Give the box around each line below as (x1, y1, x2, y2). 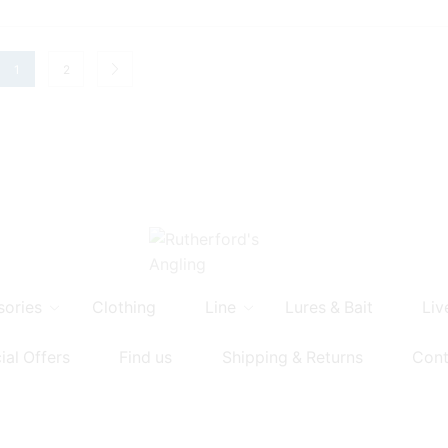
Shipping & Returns (221, 347, 363, 367)
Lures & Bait (284, 298, 373, 318)
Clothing (91, 298, 156, 318)
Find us (119, 347, 173, 367)
